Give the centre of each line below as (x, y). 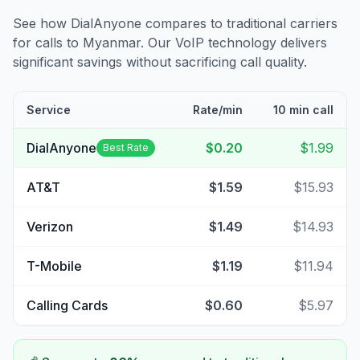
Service (49, 110)
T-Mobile (54, 266)
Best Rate (126, 147)
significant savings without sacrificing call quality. (160, 62)
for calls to (48, 43)
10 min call (303, 110)
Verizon (50, 227)
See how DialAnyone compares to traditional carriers (175, 23)
